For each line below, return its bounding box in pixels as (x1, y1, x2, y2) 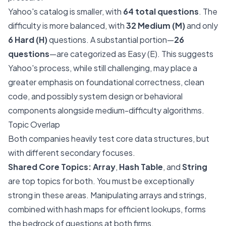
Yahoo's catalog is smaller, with (8, 6, 123, 17)
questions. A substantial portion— (47, 34, 174, 45)
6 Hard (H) (8, 34, 47, 45)
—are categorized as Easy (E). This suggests (49, 48, 213, 59)
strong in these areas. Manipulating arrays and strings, (8, 190, 206, 200)
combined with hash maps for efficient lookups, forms (8, 204, 206, 214)
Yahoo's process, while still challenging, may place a (8, 63, 197, 73)
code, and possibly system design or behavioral (8, 91, 183, 101)
